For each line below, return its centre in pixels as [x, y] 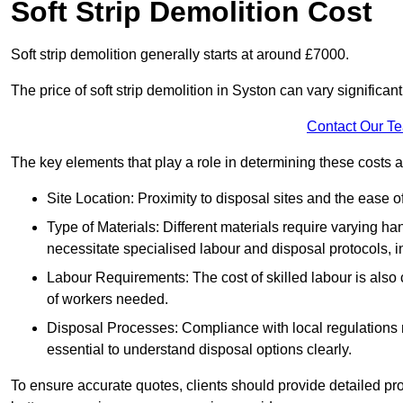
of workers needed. [107, 300]
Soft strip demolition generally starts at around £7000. [180, 55]
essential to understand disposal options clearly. [199, 350]
